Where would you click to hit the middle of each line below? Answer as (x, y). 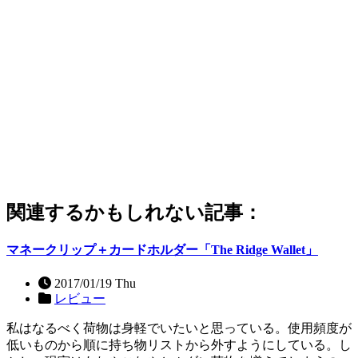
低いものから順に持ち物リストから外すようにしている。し (179, 344)
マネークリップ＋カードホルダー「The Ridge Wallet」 (162, 250)
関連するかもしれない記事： (134, 213)
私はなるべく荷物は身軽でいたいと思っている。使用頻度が (179, 328)
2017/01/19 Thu (93, 283)
